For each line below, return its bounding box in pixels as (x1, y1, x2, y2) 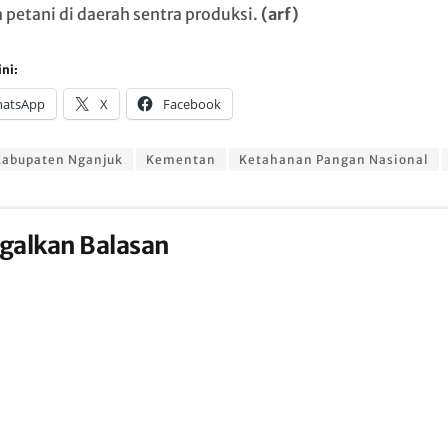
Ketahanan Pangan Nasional (238, 152, 429, 168)
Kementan (145, 152, 216, 168)
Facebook (162, 95, 221, 114)
